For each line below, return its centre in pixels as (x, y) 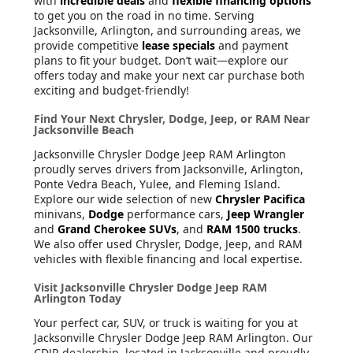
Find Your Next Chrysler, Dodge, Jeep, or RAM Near (172, 118)
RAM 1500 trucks (252, 229)
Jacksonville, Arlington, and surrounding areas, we (167, 30)
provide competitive (88, 45)
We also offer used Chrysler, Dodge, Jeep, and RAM (168, 243)
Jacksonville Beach (84, 129)
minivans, (61, 214)
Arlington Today (78, 298)
